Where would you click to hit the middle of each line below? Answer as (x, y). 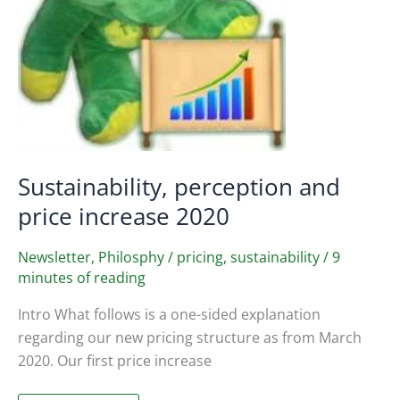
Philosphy (131, 258)
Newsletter (54, 258)
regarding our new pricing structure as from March (190, 338)
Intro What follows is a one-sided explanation (169, 315)
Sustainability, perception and (179, 186)
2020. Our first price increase (115, 361)
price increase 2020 (124, 216)
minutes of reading (82, 278)
